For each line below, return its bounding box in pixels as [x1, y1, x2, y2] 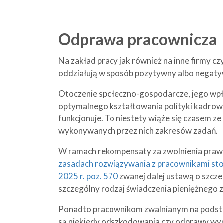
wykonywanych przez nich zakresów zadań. [58, 125, 218, 136]
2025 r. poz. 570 [58, 171, 118, 181]
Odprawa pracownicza [58, 29, 217, 49]
